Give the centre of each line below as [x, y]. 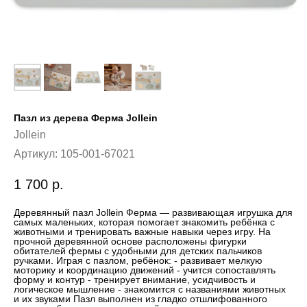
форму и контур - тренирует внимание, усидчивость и [135, 280]
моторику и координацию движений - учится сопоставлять [145, 270]
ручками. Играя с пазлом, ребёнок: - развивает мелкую [138, 261]
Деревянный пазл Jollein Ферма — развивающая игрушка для [153, 213]
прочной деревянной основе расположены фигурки [130, 242]
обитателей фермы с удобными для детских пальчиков [138, 251]
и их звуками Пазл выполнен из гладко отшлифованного [140, 299]
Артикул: [37, 154]
